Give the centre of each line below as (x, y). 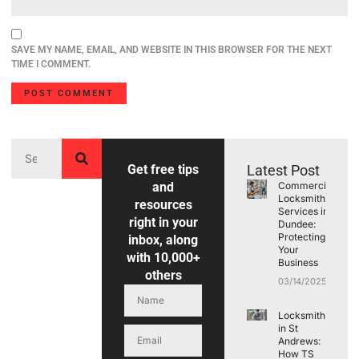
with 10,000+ (163, 257)
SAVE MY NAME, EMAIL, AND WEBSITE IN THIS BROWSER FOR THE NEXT (171, 50)
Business (298, 262)
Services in (303, 211)
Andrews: (299, 341)
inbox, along (163, 240)
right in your (163, 222)
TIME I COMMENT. (51, 65)
